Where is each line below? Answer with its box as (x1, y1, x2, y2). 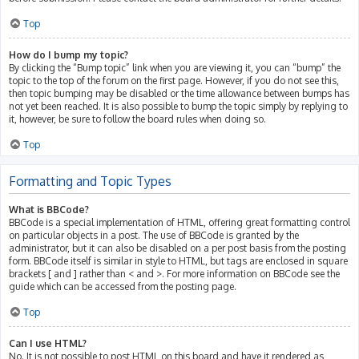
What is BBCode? (9, 203, 89, 216)
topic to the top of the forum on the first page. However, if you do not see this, (9, 74, 339, 87)
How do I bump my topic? (9, 48, 128, 61)
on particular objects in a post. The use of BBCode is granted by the (9, 228, 299, 241)
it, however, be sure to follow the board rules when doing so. (9, 112, 266, 125)
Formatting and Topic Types (9, 172, 171, 189)
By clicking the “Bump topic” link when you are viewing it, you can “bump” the (9, 61, 341, 74)
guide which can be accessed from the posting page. (9, 280, 236, 292)
